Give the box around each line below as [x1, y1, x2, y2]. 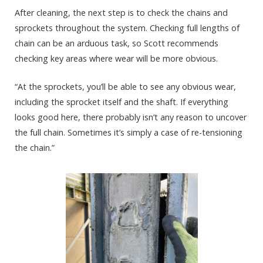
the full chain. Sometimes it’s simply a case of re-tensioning [15, 127, 242, 139]
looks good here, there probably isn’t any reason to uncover [15, 112, 247, 123]
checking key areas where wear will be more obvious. [15, 52, 218, 64]
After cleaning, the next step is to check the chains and [15, 6, 228, 18]
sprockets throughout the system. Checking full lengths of [15, 22, 240, 33]
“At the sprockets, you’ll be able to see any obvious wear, [15, 81, 236, 93]
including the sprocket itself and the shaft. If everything [15, 96, 228, 108]
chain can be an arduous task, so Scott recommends [15, 37, 218, 49]
